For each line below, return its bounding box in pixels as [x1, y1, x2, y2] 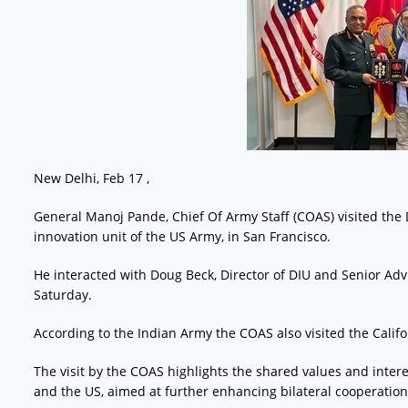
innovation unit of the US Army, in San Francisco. [33, 227, 331, 245]
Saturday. [33, 285, 92, 303]
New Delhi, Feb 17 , [33, 168, 149, 187]
